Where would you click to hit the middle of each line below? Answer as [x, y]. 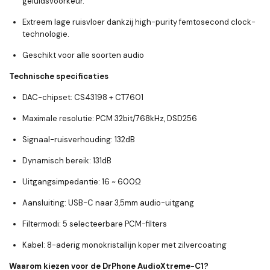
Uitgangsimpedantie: [61, 182]
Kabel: [34, 245]
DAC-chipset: [47, 98]
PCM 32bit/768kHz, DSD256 [146, 119]
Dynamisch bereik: [57, 161]
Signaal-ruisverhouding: [67, 140]
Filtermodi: [42, 224]
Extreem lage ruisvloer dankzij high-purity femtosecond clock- [139, 22]
